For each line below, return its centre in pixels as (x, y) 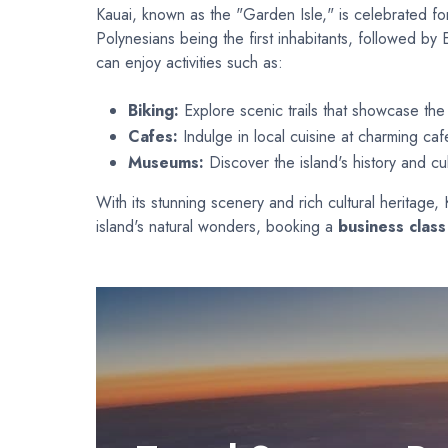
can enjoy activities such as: (189, 63)
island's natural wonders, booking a (217, 227)
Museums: (166, 163)
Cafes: (153, 137)
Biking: (153, 111)
